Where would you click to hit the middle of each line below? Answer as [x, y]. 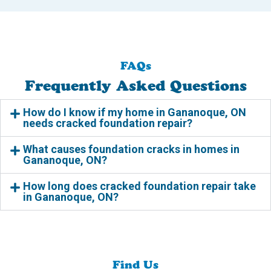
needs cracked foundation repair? [107, 123]
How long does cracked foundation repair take [139, 186]
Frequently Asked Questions [135, 86]
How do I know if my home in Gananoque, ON [134, 113]
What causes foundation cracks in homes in [131, 149]
